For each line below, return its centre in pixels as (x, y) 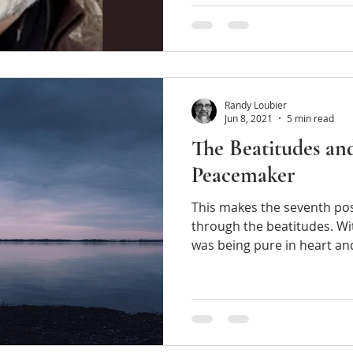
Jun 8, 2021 (249, 118)
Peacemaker (243, 175)
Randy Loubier (256, 104)
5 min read (310, 118)
